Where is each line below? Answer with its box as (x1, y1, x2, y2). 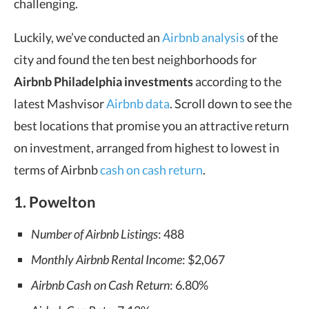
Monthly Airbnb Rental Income (31, 252, 182, 267)
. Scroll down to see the (170, 96, 292, 111)
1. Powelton (14, 192, 96, 211)
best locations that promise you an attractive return (14, 118, 289, 133)
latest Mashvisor (14, 96, 106, 111)
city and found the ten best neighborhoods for (14, 52, 257, 67)
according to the (195, 74, 281, 89)
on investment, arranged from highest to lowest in (14, 140, 279, 155)
